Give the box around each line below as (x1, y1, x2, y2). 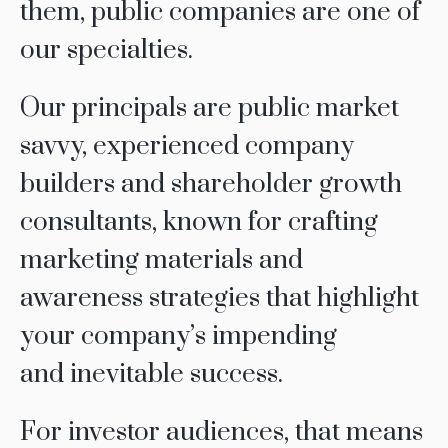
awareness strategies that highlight (19, 282, 419, 316)
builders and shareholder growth (19, 168, 402, 202)
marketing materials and (19, 244, 303, 278)
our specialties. (19, 34, 193, 68)
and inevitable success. (19, 358, 283, 392)
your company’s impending (19, 320, 337, 354)
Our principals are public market (19, 92, 399, 126)
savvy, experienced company (19, 130, 354, 164)
